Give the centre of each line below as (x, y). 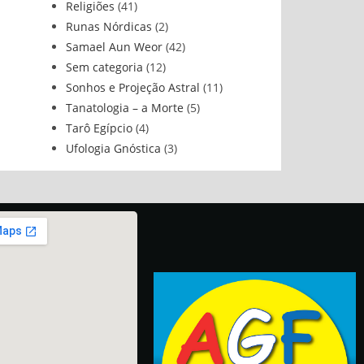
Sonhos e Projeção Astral (133, 87)
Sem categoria (104, 67)
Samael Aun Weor (114, 47)
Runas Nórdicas (109, 26)
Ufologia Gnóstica (113, 148)
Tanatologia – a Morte (125, 108)
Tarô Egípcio (99, 128)
